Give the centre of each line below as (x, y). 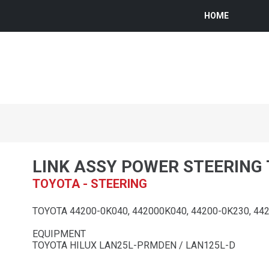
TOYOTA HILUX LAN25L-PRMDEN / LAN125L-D (134, 245)
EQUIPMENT (59, 234)
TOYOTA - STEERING (90, 183)
